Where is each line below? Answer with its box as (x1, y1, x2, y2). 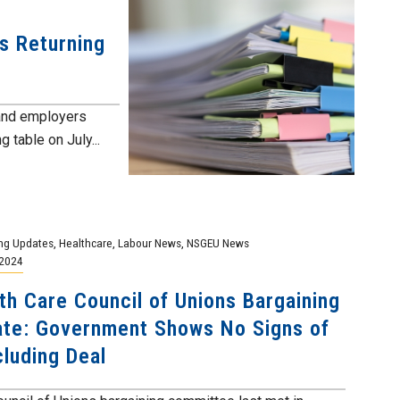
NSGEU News (186, 236, 249, 250)
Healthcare (58, 236, 112, 250)
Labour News (117, 236, 181, 250)
